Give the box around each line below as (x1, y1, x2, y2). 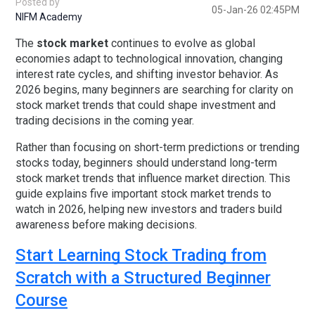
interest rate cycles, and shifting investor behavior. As (15, 67, 278, 82)
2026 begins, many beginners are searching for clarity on (15, 83, 293, 97)
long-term (229, 156, 277, 170)
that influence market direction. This (114, 172, 290, 186)
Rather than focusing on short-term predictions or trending (15, 141, 300, 155)
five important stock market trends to (90, 187, 271, 201)
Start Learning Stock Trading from (15, 245, 266, 266)
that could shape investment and (114, 98, 276, 112)
